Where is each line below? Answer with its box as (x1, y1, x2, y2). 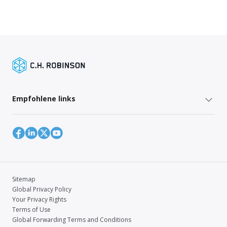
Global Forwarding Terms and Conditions (12, 215, 131, 224)
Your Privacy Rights (12, 195, 66, 204)
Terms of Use (12, 205, 51, 214)
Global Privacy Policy (12, 184, 71, 194)
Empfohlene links (12, 94, 75, 104)
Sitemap (12, 174, 35, 183)
